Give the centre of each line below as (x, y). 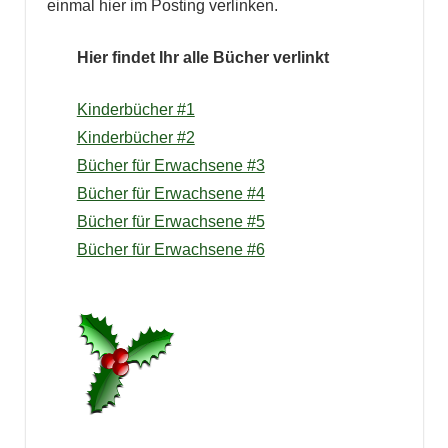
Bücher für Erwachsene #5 (170, 222)
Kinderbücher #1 (135, 110)
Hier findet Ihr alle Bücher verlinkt (202, 58)
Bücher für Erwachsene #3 (170, 166)
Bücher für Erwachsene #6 (170, 250)
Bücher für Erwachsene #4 (170, 194)
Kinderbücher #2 (135, 138)
